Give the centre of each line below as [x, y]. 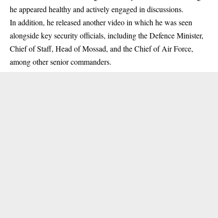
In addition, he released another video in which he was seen [101, 22]
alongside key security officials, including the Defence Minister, [107, 36]
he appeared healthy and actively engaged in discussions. [97, 9]
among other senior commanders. [61, 62]
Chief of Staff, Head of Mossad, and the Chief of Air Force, [101, 49]
